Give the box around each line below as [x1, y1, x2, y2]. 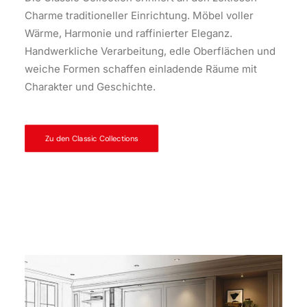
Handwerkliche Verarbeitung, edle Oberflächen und [25, 45, 275, 58]
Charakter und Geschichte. [25, 80, 156, 93]
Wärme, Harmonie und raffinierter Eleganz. [25, 27, 232, 40]
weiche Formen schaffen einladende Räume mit [25, 62, 257, 75]
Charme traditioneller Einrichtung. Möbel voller [25, 9, 254, 22]
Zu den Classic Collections [45, 133, 138, 144]
